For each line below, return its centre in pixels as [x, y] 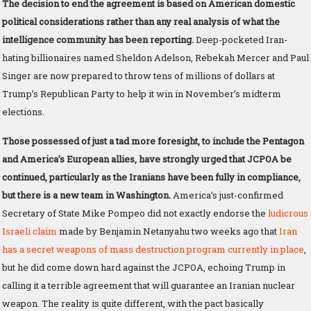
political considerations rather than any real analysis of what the [141, 21]
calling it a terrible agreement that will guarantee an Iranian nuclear [149, 285]
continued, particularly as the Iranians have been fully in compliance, [151, 177]
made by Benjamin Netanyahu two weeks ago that [168, 231]
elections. [23, 111]
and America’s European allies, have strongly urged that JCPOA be [147, 159]
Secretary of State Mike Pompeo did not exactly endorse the [135, 213]
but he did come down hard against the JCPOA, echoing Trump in [144, 267]
